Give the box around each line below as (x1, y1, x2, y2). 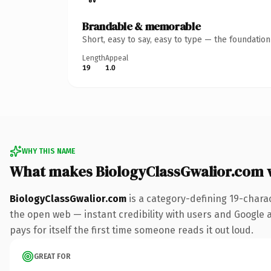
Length (82, 53, 105, 62)
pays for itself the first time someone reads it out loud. (10, 224, 253, 236)
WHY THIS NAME (22, 146, 75, 155)
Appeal (105, 53, 128, 62)
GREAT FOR (34, 252, 71, 261)
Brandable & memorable (82, 18, 201, 34)
